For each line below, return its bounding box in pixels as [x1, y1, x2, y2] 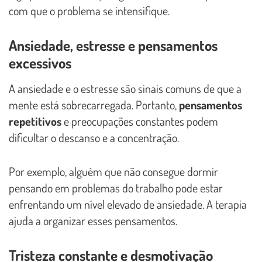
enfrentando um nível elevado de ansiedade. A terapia [9, 196, 247, 212]
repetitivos [9, 113, 61, 129]
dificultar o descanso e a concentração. [9, 130, 179, 146]
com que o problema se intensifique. [9, 3, 170, 19]
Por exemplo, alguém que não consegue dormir [9, 164, 218, 180]
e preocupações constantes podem [61, 113, 218, 129]
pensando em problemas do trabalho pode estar [9, 180, 223, 196]
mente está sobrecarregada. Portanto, [9, 97, 179, 113]
